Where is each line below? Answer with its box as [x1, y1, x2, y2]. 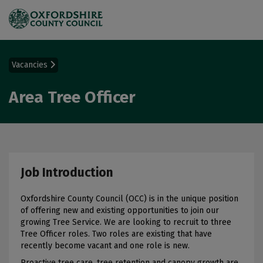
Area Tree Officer [9, 87, 136, 107]
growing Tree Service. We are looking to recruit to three [21, 217, 231, 228]
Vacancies [12, 60, 50, 70]
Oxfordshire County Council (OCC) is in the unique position [21, 194, 238, 204]
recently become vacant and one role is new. [21, 241, 190, 251]
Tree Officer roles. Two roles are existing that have [21, 229, 212, 240]
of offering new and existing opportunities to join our [21, 205, 219, 216]
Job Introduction [21, 165, 113, 181]
